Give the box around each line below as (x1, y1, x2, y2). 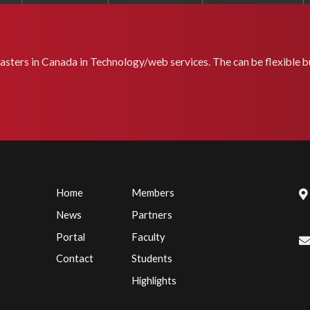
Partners (131, 208, 172, 221)
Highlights (131, 273, 176, 286)
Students (131, 252, 172, 265)
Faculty (131, 230, 165, 243)
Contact (55, 252, 93, 265)
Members (131, 186, 174, 199)
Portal (55, 230, 85, 243)
